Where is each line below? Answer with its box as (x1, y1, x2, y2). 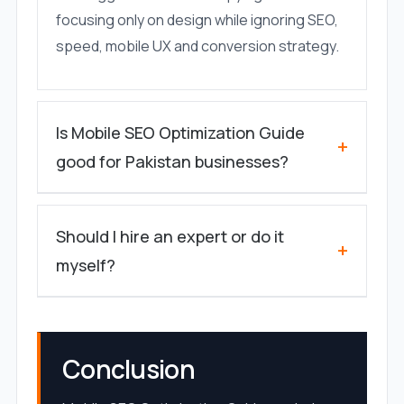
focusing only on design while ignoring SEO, (55, 10, 338, 31)
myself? (55, 254, 115, 277)
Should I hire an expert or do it (55, 225, 284, 248)
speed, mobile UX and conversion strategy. (55, 36, 339, 57)
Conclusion (61, 352, 195, 387)
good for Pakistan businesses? (55, 151, 289, 173)
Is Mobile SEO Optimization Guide (55, 122, 305, 144)
